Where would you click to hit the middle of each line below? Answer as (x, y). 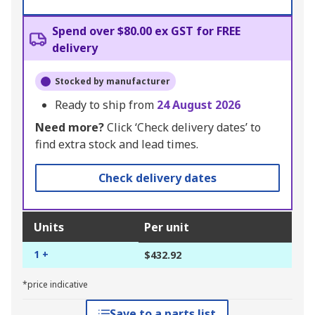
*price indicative (55, 285)
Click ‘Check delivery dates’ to (182, 128)
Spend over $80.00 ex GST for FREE (146, 31)
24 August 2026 (199, 105)
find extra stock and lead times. (117, 144)
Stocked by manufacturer (112, 82)
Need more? (70, 128)
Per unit (167, 227)
